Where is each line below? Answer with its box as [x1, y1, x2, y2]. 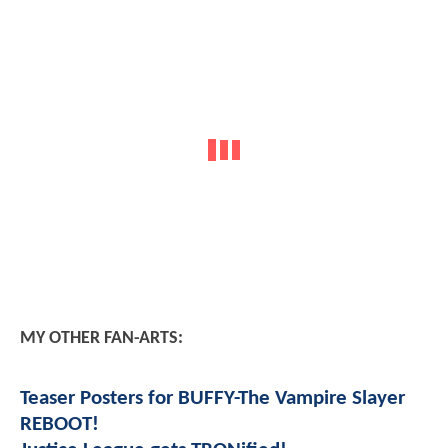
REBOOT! [20, 414, 99, 436]
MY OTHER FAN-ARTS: [20, 329, 183, 349]
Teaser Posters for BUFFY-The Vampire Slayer [20, 388, 405, 410]
